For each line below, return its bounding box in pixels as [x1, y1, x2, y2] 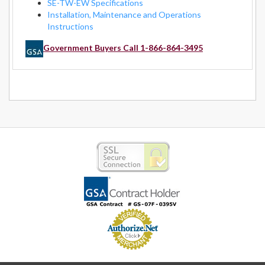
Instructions [47, 21, 93, 31]
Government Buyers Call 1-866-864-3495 [43, 42, 203, 53]
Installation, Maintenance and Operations [47, 9, 201, 20]
